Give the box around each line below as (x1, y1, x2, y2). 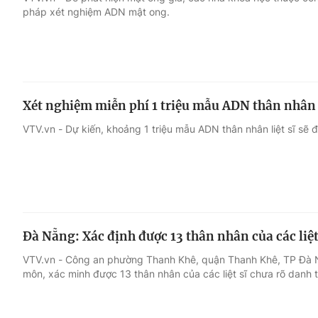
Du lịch (197, 89, 236, 103)
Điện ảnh (23, 89, 73, 103)
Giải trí (23, 62, 60, 76)
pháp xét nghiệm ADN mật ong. (23, 5, 170, 18)
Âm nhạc (23, 116, 73, 130)
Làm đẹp (197, 116, 248, 130)
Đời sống (197, 62, 248, 76)
